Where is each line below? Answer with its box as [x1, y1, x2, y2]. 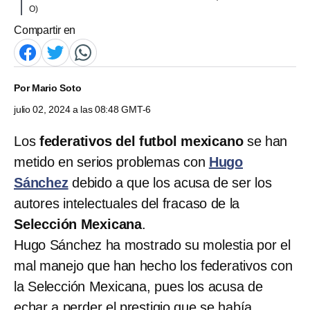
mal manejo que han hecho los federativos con [14, 257, 293, 273]
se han [243, 133, 288, 149]
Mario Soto [31, 82, 82, 93]
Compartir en [14, 24, 76, 36]
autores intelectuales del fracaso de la [14, 195, 240, 211]
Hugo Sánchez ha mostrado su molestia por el [14, 237, 291, 253]
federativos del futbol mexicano [39, 133, 244, 149]
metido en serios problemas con [14, 154, 209, 170]
